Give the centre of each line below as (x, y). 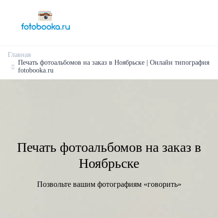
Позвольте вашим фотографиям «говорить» (109, 184)
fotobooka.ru (36, 70)
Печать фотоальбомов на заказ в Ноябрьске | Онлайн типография (114, 63)
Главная (19, 55)
